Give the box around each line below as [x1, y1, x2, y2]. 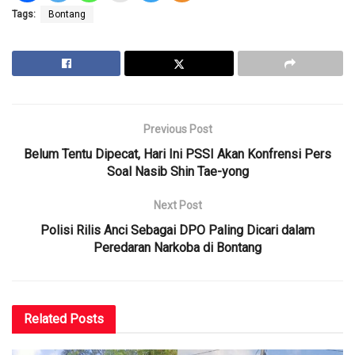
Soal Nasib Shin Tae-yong [106, 164, 249, 180]
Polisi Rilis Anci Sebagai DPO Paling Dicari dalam [40, 223, 315, 239]
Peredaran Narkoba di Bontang [94, 240, 261, 256]
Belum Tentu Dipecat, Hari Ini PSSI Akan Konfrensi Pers [24, 147, 331, 162]
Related [24, 311, 67, 327]
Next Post [153, 199, 202, 212]
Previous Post [143, 123, 212, 136]
